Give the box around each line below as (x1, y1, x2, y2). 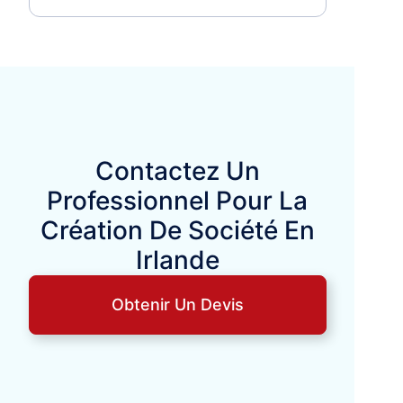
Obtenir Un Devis (111, 294, 244, 314)
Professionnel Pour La (47, 184, 309, 216)
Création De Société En (40, 214, 315, 246)
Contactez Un (94, 155, 260, 186)
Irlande (135, 244, 219, 275)
